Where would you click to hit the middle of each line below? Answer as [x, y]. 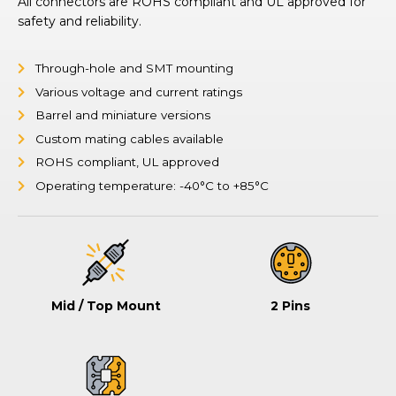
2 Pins [290, 306]
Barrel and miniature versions [123, 115]
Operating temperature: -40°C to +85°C [152, 185]
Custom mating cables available [129, 138]
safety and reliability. [80, 21]
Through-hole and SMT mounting [134, 68]
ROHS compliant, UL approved [127, 162]
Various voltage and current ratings [139, 91]
